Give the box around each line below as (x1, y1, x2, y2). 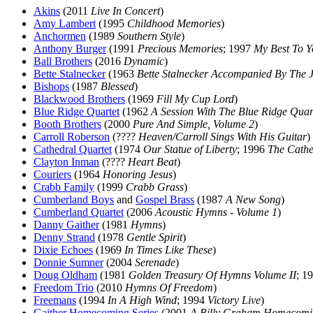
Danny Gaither (34, 219, 99, 231)
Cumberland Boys (34, 194, 114, 205)
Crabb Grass (126, 181, 184, 193)
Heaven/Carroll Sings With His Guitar (138, 131, 307, 143)
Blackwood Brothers (34, 93, 125, 105)
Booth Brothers (34, 118, 101, 130)
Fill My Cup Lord (156, 93, 234, 105)
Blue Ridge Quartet (34, 105, 119, 117)
